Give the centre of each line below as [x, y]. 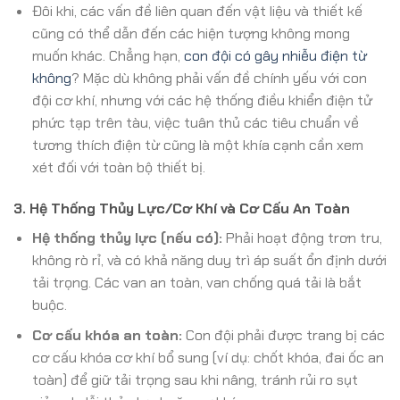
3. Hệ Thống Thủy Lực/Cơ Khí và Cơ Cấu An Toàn [182, 208]
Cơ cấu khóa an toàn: [107, 336]
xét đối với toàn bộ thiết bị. [118, 168]
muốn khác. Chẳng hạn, [108, 56]
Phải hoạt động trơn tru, [302, 237]
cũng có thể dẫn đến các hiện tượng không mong [191, 34]
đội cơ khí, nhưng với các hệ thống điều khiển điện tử [202, 101]
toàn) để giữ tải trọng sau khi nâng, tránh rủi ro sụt [195, 380]
